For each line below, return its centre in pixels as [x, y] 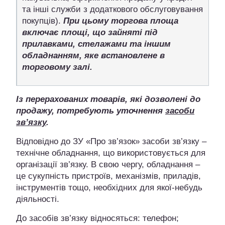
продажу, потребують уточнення [91, 110]
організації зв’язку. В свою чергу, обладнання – [108, 164]
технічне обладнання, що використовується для [111, 153]
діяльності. [38, 199]
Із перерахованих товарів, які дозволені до [108, 99]
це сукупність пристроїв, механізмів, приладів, [108, 176]
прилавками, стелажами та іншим [96, 44]
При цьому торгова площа [121, 21]
